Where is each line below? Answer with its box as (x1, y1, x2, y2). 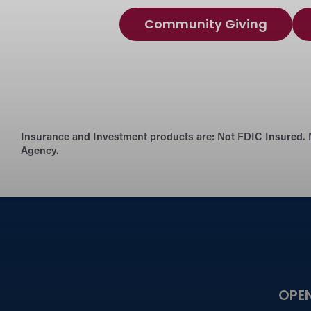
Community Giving (144, 18, 267, 32)
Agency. (21, 146, 59, 158)
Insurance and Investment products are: (21, 133, 215, 144)
